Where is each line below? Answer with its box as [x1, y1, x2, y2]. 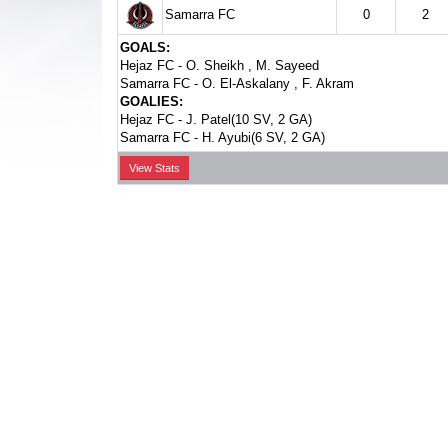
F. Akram [302, 76, 354, 91]
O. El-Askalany [202, 76, 290, 91]
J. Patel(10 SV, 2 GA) [186, 112, 312, 127]
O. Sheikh [186, 58, 244, 73]
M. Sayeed [256, 58, 319, 73]
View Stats [129, 162, 180, 175]
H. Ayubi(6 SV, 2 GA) [202, 130, 325, 145]
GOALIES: [120, 94, 183, 109]
